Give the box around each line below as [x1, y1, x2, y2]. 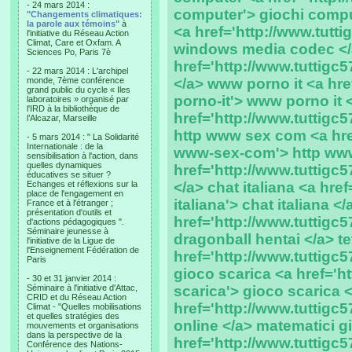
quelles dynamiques [27, 160, 102, 170]
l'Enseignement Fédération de [27, 245, 139, 255]
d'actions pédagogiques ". [27, 217, 124, 226]
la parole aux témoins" [27, 19, 119, 28]
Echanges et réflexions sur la [27, 179, 137, 189]
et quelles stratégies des [27, 311, 119, 321]
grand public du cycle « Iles [27, 85, 130, 94]
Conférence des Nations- [27, 339, 123, 349]
